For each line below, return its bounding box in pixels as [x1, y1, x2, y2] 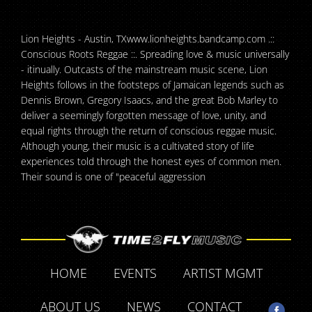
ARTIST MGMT [182, 264, 263, 281]
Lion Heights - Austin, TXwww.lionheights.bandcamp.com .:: [21, 31, 274, 45]
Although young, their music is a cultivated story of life [21, 139, 254, 153]
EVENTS [113, 264, 157, 281]
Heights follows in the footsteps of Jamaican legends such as [21, 77, 284, 91]
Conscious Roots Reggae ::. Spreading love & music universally [21, 47, 289, 61]
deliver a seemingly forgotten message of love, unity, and [21, 108, 266, 122]
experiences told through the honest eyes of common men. [21, 154, 281, 168]
